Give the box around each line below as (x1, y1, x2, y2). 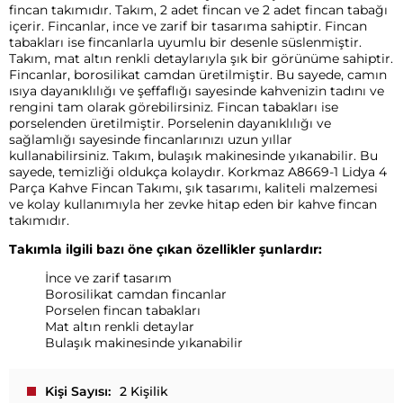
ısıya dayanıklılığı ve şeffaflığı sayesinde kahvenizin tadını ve (9, 82, 384, 99)
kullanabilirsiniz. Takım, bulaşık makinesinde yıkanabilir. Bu (9, 147, 378, 164)
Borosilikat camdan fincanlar (45, 285, 227, 302)
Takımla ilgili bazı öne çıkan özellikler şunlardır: (9, 240, 322, 257)
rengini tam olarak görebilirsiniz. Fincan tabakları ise (9, 98, 338, 115)
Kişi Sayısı (45, 382, 108, 399)
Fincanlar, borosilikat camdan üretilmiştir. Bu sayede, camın (9, 66, 387, 83)
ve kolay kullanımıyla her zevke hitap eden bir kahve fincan (9, 195, 377, 212)
